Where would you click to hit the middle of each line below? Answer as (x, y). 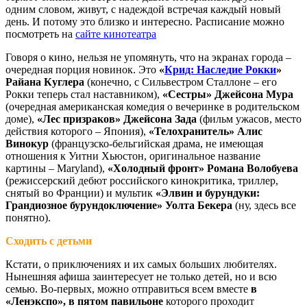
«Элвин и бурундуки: (208, 193)
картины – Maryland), (57, 168)
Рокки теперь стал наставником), (84, 94)
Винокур (27, 144)
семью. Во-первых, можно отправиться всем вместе (128, 289)
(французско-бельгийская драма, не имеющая (156, 144)
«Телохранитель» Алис (206, 131)
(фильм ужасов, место (249, 119)
